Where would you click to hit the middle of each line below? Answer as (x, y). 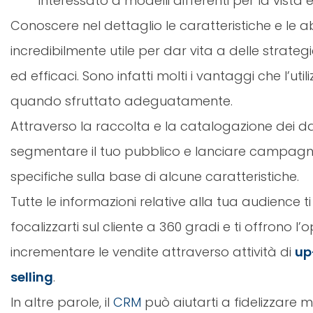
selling (32, 277)
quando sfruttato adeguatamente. (122, 101)
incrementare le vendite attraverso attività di (153, 252)
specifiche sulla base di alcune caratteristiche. (155, 177)
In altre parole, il (62, 303)
